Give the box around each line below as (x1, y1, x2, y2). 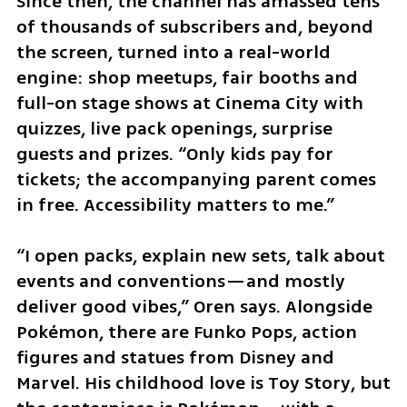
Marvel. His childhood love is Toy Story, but (15, 370, 391, 397)
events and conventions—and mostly (15, 268, 345, 295)
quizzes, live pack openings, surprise (15, 114, 333, 142)
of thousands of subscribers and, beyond (15, 13, 373, 40)
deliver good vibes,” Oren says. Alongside (15, 293, 372, 321)
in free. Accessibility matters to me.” (15, 191, 334, 218)
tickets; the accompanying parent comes (15, 165, 376, 193)
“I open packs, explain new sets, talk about (15, 243, 385, 270)
